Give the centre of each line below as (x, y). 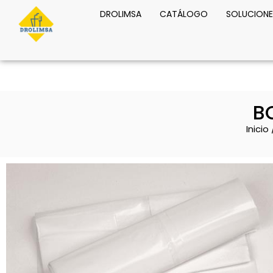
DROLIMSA (120, 14)
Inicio (257, 129)
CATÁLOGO (183, 14)
